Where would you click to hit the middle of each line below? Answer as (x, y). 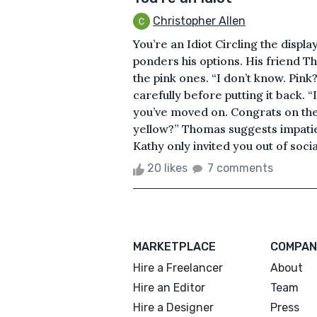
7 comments (240, 168)
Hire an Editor (169, 288)
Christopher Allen (199, 21)
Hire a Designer (173, 308)
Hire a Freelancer (178, 268)
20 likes (167, 168)
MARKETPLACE (174, 247)
